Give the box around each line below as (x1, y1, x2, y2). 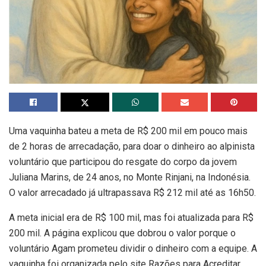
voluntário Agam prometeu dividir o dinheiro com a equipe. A (9, 242, 257, 254)
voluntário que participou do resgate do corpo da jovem (9, 156, 237, 167)
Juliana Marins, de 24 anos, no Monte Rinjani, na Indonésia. (9, 171, 251, 183)
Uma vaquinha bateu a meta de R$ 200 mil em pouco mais (9, 125, 248, 137)
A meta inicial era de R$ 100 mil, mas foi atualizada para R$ (9, 211, 254, 223)
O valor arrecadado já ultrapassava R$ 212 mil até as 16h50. (9, 186, 256, 198)
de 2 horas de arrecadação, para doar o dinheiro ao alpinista (9, 140, 255, 152)
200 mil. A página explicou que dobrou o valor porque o (9, 227, 236, 239)
